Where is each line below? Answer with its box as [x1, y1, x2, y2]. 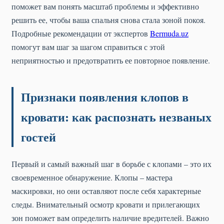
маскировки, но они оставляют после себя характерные [11, 185, 201, 196]
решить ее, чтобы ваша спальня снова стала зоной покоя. [11, 14, 205, 25]
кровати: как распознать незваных [21, 108, 211, 125]
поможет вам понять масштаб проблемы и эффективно [11, 1, 199, 11]
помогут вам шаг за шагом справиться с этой [11, 41, 165, 52]
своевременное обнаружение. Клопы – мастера [11, 171, 172, 182]
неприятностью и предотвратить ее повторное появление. [11, 55, 210, 65]
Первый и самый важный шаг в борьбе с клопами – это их [11, 158, 211, 169]
